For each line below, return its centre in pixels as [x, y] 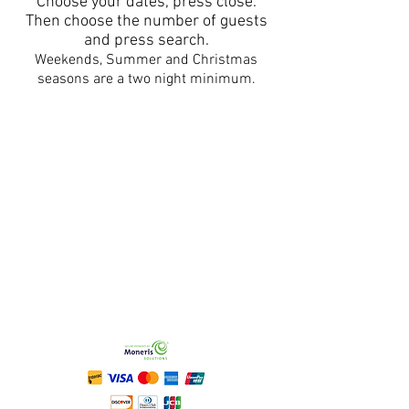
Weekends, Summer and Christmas [146, 60]
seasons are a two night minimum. [146, 79]
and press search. [146, 41]
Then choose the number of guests [146, 21]
